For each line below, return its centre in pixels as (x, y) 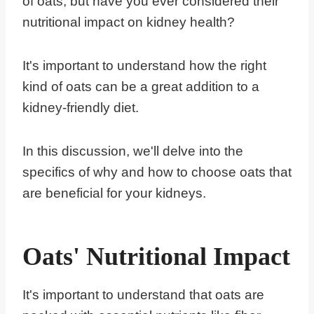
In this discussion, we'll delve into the (133, 151)
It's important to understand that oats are (143, 295)
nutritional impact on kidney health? (130, 22)
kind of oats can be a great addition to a (141, 87)
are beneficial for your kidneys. (114, 193)
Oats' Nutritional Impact (156, 257)
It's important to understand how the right (144, 66)
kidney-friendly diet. (81, 108)
